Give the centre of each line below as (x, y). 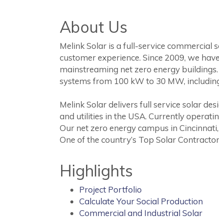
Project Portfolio (110, 189)
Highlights (96, 171)
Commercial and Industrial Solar (141, 213)
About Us (94, 27)
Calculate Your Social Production (141, 201)
